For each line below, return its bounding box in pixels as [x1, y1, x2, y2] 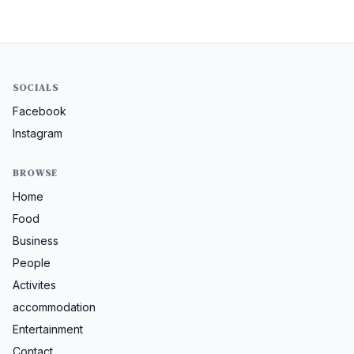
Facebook [13, 104, 66, 119]
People [13, 256, 51, 270]
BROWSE [13, 167, 58, 180]
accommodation [13, 300, 96, 314]
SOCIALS [13, 81, 59, 95]
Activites [13, 278, 56, 292]
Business [13, 234, 58, 248]
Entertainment [13, 322, 83, 337]
